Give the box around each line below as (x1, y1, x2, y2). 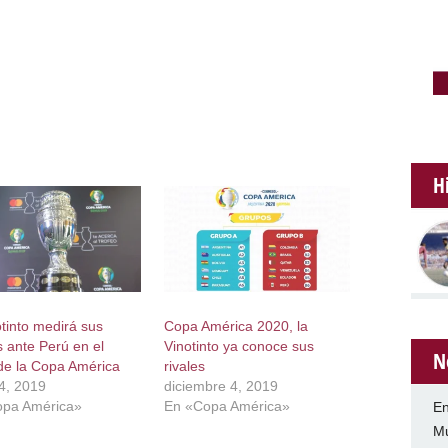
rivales (164, 358, 206, 375)
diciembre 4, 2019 (164, 378, 279, 395)
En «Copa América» (164, 398, 291, 415)
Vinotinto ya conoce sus (164, 338, 315, 355)
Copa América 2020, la (164, 318, 309, 335)
